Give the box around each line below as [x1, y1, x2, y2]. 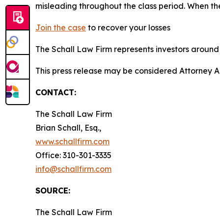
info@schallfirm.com [35, 164, 111, 174]
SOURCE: [35, 186, 70, 195]
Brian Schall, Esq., [35, 123, 101, 133]
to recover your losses [86, 23, 170, 32]
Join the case [35, 23, 86, 32]
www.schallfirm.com [35, 137, 110, 146]
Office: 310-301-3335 [35, 150, 111, 160]
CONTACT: [35, 87, 76, 97]
